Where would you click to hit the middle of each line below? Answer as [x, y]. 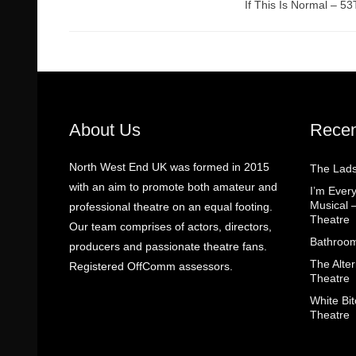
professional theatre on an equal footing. [171, 207]
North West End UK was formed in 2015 [169, 167]
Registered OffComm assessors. [151, 266]
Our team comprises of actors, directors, [170, 226]
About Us [105, 130]
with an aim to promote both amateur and [173, 187]
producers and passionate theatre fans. [168, 246]
